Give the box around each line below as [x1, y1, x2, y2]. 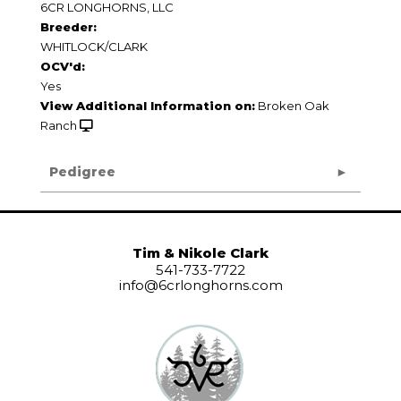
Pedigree [49, 163, 115, 180]
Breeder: [40, 19, 97, 34]
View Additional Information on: [40, 98, 255, 113]
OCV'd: [40, 58, 85, 73]
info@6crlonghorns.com [118, 276, 283, 294]
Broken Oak [258, 98, 329, 113]
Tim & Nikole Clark [132, 243, 269, 261]
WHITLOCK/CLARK [40, 38, 148, 54]
